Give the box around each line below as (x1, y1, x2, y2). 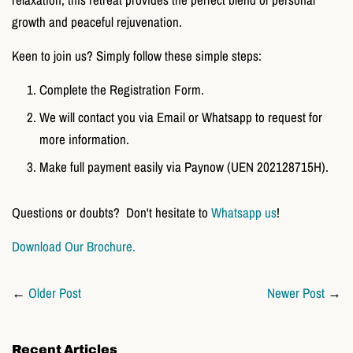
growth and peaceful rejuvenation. (12, 13, 182, 32)
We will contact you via (39, 107, 157, 126)
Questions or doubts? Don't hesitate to (12, 203, 211, 221)
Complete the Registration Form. (39, 80, 204, 99)
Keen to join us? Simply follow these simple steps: (12, 46, 262, 65)
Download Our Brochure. (12, 236, 136, 255)
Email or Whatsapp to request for (157, 107, 322, 126)
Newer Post (267, 283, 325, 302)
